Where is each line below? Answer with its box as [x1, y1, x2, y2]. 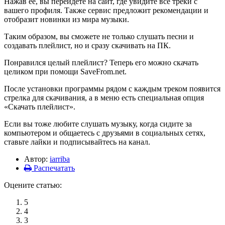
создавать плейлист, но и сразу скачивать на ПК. [4, 41, 171, 50]
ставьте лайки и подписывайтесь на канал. [4, 138, 150, 146]
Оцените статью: [4, 181, 62, 189]
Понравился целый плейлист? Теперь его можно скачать [4, 58, 198, 67]
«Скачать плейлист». [4, 102, 75, 111]
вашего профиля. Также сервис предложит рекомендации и [4, 6, 208, 15]
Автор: [24, 155, 50, 163]
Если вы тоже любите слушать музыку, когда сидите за [4, 120, 192, 128]
